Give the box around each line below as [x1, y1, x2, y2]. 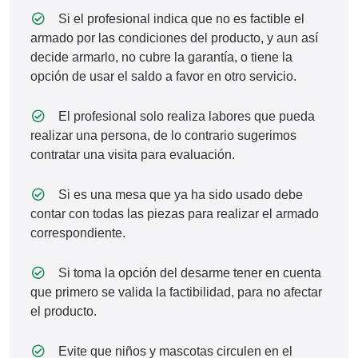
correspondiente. [30, 225, 125, 241]
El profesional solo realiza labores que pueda [55, 109, 316, 124]
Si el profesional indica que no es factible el [55, 11, 305, 26]
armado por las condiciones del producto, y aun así [30, 30, 318, 46]
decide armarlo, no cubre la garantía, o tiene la [30, 50, 292, 65]
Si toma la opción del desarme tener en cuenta [55, 265, 322, 280]
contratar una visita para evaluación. [30, 147, 235, 162]
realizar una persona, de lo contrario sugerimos [30, 128, 296, 143]
